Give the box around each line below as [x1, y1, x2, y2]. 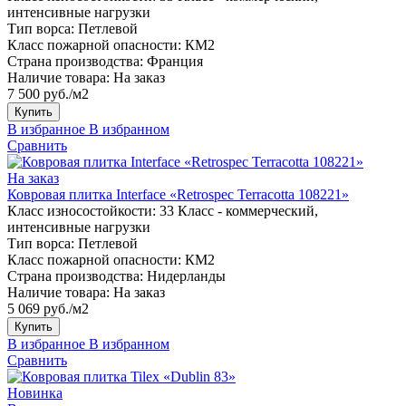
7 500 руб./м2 [7, 85, 89, 101]
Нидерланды [147, 267, 226, 284]
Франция [147, 53, 203, 69]
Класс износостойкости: [7, 202, 156, 218]
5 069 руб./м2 [7, 300, 89, 316]
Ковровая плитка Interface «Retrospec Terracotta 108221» [7, 186, 349, 202]
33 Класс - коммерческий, [159, 202, 318, 218]
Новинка [7, 384, 63, 401]
